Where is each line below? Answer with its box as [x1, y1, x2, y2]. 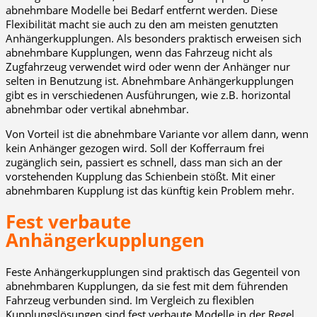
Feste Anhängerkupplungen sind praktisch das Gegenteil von [6, 264, 300, 279]
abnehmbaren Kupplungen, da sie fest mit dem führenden [6, 278, 288, 293]
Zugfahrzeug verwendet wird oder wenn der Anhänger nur [6, 59, 290, 74]
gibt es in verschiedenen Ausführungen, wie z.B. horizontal [6, 87, 291, 102]
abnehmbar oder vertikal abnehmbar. [6, 101, 189, 116]
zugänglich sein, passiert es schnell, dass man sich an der [6, 154, 282, 169]
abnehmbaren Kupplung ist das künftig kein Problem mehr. [6, 183, 294, 197]
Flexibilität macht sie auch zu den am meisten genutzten [6, 16, 278, 31]
